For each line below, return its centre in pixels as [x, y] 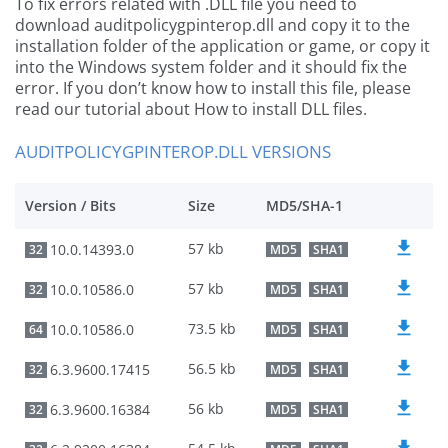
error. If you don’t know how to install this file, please [213, 88]
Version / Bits [70, 206]
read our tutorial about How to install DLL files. [191, 109]
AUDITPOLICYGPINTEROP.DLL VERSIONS [173, 152]
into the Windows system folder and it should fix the [211, 67]
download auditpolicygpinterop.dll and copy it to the [212, 25]
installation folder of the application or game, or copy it [222, 46]
